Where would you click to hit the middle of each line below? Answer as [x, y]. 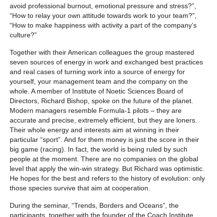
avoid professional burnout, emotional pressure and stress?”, [103, 6]
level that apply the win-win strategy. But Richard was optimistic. [107, 168]
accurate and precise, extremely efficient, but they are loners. [103, 120]
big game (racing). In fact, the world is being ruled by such [99, 149]
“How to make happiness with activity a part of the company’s [103, 25]
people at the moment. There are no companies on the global [104, 159]
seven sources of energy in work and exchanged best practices [106, 62]
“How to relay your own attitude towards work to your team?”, [103, 15]
